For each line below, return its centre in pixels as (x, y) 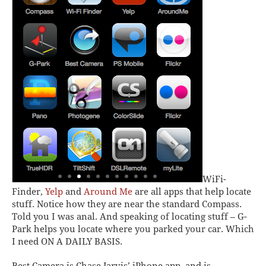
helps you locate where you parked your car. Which (143, 229)
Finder (26, 191)
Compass (221, 204)
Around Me (108, 191)
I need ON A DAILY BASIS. (67, 241)
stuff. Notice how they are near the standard (107, 204)
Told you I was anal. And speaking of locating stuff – (125, 216)
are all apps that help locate (192, 191)
